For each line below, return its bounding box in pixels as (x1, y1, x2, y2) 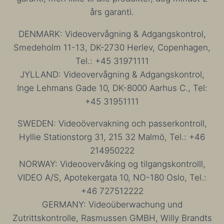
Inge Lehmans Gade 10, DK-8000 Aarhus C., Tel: (16, 83, 207, 93)
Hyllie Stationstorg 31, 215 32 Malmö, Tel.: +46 (19, 132, 205, 142)
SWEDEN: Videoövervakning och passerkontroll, (17, 118, 207, 128)
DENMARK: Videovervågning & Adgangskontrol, (18, 29, 206, 39)
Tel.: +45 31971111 (75, 56, 149, 66)
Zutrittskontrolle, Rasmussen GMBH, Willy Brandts (12, 213, 212, 223)
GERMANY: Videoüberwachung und (41, 199, 182, 209)
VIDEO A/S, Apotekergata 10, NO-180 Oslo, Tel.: (17, 172, 206, 182)
